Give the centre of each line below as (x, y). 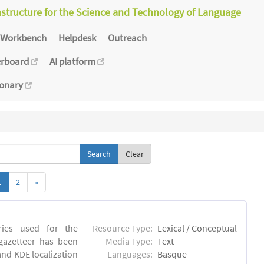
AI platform (73, 61)
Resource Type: (123, 228)
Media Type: (129, 241)
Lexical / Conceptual (197, 228)
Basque (172, 254)
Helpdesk (77, 37)
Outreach (127, 37)
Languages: (130, 254)
